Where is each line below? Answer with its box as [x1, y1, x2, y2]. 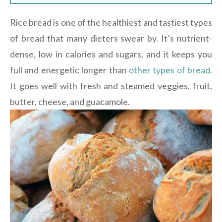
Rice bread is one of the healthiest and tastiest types [10, 17, 212, 28]
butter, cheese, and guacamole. [10, 96, 131, 108]
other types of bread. [128, 64, 212, 76]
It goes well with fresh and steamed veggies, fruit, [10, 80, 212, 92]
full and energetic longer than [10, 64, 129, 76]
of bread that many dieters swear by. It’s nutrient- [10, 33, 212, 44]
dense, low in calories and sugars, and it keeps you [10, 49, 212, 60]
